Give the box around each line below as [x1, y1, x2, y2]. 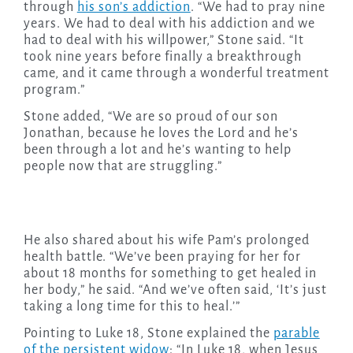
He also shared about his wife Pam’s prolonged [23, 233, 310, 248]
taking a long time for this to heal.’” [23, 299, 240, 314]
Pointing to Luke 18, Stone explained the [23, 326, 273, 341]
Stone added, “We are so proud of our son [23, 110, 278, 124]
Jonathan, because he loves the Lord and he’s [23, 126, 299, 141]
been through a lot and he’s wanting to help [23, 143, 292, 158]
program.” [23, 83, 85, 98]
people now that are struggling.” [23, 159, 222, 174]
